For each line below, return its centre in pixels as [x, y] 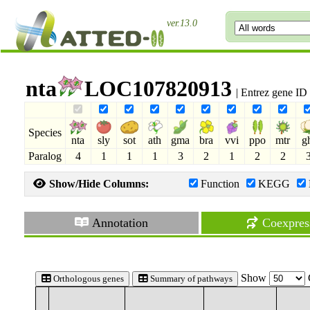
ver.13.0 [182, 23]
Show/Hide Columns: [97, 184]
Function [220, 184]
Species [45, 133]
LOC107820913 [158, 89]
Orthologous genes [87, 279]
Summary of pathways [190, 279]
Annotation [119, 223]
